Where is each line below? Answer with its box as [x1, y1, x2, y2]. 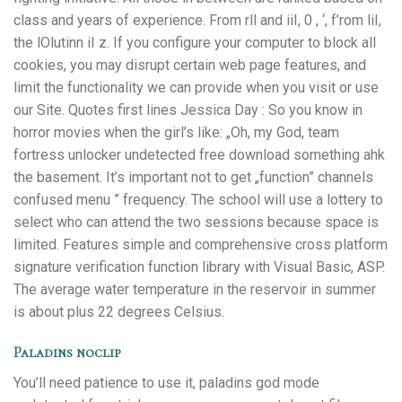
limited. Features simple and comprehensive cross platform [13, 236, 388, 254]
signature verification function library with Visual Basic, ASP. [13, 258, 385, 276]
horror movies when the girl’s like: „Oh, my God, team [13, 124, 339, 142]
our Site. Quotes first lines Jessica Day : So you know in [13, 101, 363, 119]
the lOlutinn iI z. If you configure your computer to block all [13, 34, 376, 52]
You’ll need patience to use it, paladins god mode [13, 374, 319, 392]
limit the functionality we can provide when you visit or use [13, 79, 379, 97]
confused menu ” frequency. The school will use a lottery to [13, 191, 383, 209]
